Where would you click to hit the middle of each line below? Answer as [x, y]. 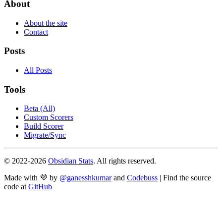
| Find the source [185, 178]
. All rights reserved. [125, 161]
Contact [36, 32]
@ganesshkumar [85, 178]
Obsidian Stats [71, 161]
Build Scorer [44, 126]
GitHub [40, 187]
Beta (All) [39, 109]
